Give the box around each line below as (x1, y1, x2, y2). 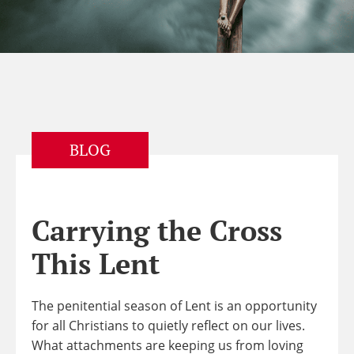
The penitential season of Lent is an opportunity (32, 297, 317, 314)
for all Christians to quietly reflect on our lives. (32, 317, 305, 334)
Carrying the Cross (32, 212, 282, 249)
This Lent (32, 245, 160, 282)
